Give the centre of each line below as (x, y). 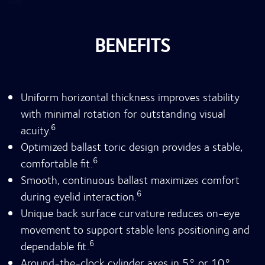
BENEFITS (132, 45)
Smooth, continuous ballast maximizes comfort (130, 180)
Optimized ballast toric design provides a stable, (132, 147)
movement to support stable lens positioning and (135, 230)
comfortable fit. (57, 163)
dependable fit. (55, 246)
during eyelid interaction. (79, 196)
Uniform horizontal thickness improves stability (130, 97)
